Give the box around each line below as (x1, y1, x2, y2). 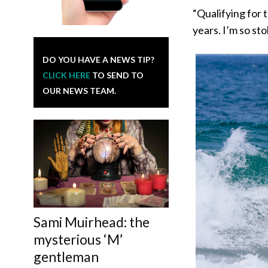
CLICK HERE (42, 70, 90, 81)
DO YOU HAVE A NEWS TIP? (42, 54, 154, 65)
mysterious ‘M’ (33, 231, 123, 248)
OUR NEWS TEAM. (42, 86, 116, 96)
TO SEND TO (90, 70, 144, 81)
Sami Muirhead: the (33, 214, 150, 231)
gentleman (33, 248, 99, 266)
